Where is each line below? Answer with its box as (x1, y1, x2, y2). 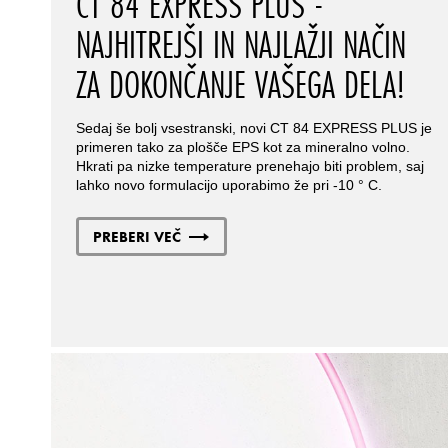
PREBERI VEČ (93, 226, 182, 246)
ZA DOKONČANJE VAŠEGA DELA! (75, 57, 405, 110)
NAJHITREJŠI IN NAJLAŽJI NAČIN (75, 17, 406, 70)
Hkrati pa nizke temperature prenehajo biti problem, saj (75, 157, 424, 174)
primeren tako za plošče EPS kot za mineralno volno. (75, 138, 410, 155)
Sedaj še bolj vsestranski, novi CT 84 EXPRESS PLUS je (75, 119, 432, 136)
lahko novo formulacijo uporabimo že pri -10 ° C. (75, 176, 382, 193)
